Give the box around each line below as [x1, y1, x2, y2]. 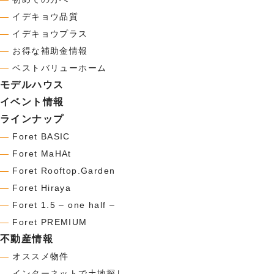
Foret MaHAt [12, 148, 72, 158]
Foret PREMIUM [12, 217, 87, 227]
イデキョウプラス [12, 28, 88, 39]
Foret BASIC [12, 131, 70, 141]
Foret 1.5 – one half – [12, 199, 116, 210]
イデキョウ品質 [12, 11, 79, 21]
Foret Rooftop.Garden [12, 165, 116, 176]
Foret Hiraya [12, 182, 72, 193]
